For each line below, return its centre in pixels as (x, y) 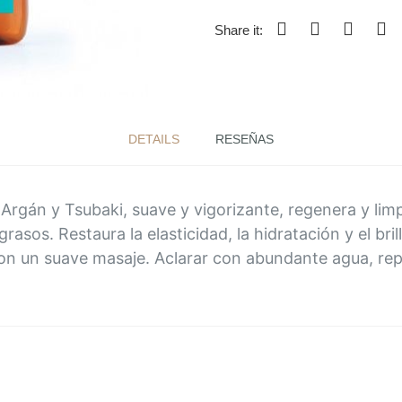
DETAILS (154, 139)
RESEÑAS (245, 139)
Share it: (239, 30)
